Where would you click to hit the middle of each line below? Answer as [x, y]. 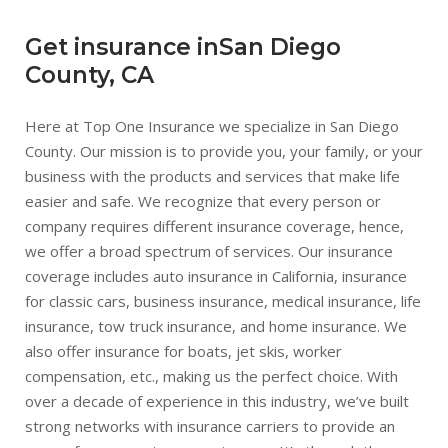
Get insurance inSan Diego [183, 47]
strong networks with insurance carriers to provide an [210, 426]
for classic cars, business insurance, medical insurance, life [223, 301]
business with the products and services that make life [212, 176]
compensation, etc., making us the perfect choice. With [211, 376]
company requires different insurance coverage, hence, [214, 226]
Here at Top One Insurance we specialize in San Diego [212, 126]
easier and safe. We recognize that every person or [203, 201]
